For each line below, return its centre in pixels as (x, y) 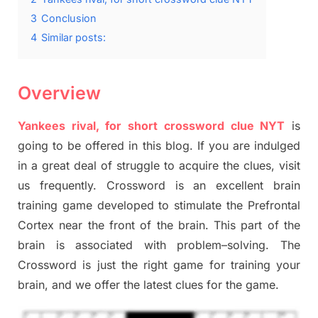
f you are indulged (250, 146)
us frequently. (62, 186)
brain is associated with (98, 245)
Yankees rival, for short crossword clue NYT (152, 126)
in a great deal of (67, 166)
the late (143, 285)
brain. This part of (231, 225)
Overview (59, 93)
